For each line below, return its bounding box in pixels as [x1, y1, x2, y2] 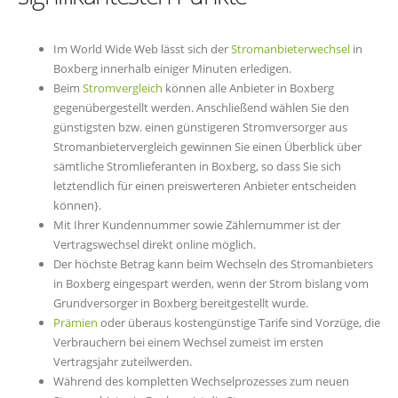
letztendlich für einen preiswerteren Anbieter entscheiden [53, 178, 356, 195]
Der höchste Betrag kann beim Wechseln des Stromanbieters [53, 256, 373, 273]
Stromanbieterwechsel [231, 41, 350, 58]
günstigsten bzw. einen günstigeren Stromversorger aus [53, 119, 347, 136]
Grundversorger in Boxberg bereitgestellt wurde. [53, 295, 308, 312]
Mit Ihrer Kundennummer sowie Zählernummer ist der [53, 217, 340, 234]
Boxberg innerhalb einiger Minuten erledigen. [53, 60, 291, 77]
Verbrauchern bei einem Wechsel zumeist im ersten [53, 334, 323, 351]
